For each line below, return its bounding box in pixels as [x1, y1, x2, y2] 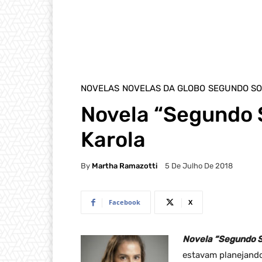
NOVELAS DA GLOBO [122, 83, 205, 94]
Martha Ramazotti [92, 161, 157, 170]
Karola [81, 127, 146, 152]
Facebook [109, 198, 140, 207]
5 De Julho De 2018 [165, 161, 233, 171]
